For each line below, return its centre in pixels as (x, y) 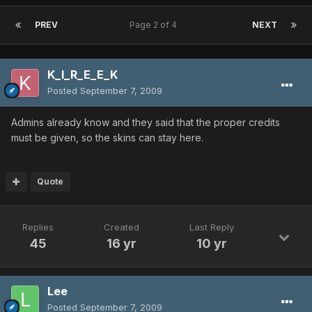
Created (122, 227)
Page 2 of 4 (155, 25)
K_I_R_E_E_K (83, 75)
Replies (38, 227)
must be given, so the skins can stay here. (107, 138)
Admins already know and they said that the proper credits (146, 123)
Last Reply (212, 227)
